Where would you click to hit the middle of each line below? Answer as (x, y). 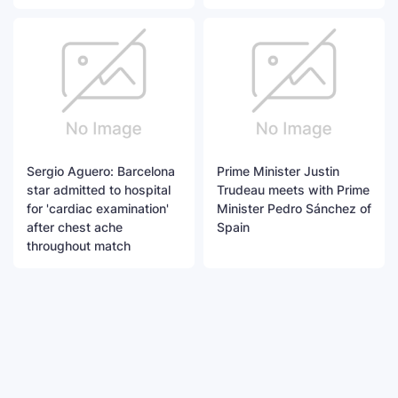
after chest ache (75, 227)
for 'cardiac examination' (98, 209)
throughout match (79, 246)
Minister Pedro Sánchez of (294, 209)
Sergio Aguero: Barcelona (101, 171)
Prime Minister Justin (278, 171)
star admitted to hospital (99, 190)
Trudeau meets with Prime (293, 190)
